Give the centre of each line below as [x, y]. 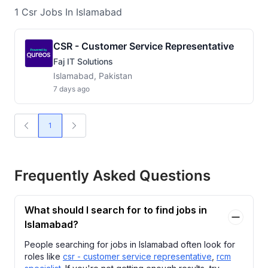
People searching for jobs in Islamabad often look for [130, 244]
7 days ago [71, 89]
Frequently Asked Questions [112, 176]
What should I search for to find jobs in [116, 210]
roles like [44, 256]
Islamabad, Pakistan [93, 76]
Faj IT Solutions [83, 61]
